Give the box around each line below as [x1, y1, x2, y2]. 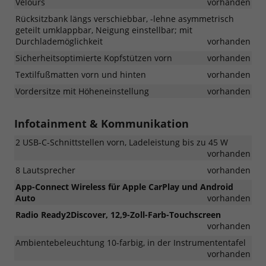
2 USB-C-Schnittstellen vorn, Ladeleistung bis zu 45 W [15, 136, 228, 148]
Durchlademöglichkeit [15, 35, 103, 47]
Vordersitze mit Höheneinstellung [15, 85, 149, 97]
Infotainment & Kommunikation [14, 116, 189, 131]
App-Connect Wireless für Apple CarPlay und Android [15, 180, 233, 192]
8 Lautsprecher [15, 164, 75, 176]
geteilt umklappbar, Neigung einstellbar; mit [15, 24, 192, 36]
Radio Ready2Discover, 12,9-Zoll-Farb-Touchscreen [15, 208, 221, 220]
